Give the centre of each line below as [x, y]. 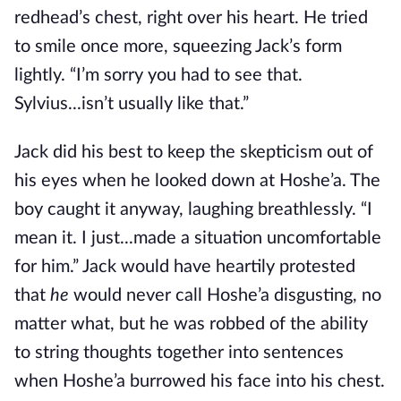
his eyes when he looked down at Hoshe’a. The [197, 181]
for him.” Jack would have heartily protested [185, 267]
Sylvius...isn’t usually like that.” [132, 104]
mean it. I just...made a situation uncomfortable [198, 238]
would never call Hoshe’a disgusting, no [227, 295]
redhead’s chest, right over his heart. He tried [191, 18]
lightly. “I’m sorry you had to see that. [158, 75]
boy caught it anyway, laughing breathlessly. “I [193, 209]
